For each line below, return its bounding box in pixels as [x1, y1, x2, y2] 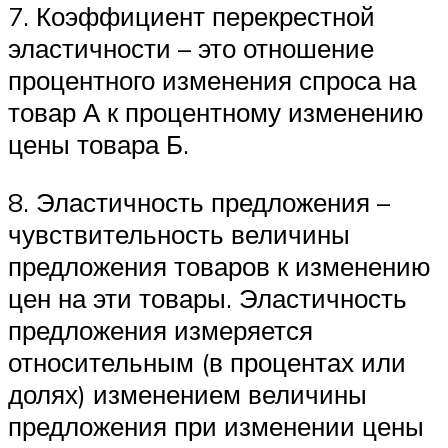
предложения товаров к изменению [8, 250, 431, 283]
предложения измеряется [8, 314, 313, 347]
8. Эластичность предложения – [8, 186, 390, 219]
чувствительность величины [8, 218, 350, 251]
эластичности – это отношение [8, 32, 374, 65]
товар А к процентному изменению [8, 96, 424, 129]
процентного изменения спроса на [8, 64, 416, 97]
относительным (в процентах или [8, 346, 406, 379]
